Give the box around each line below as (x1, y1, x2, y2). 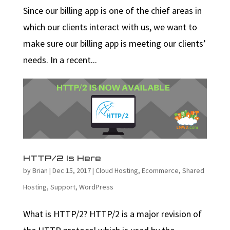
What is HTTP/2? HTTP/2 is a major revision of (23, 208, 202, 220)
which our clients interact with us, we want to (23, 21, 197, 33)
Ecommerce (141, 166, 179, 176)
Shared (182, 166, 204, 176)
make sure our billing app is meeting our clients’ (23, 37, 206, 50)
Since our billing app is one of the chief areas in (23, 5, 202, 17)
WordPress (79, 182, 113, 192)
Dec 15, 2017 (52, 166, 91, 176)
